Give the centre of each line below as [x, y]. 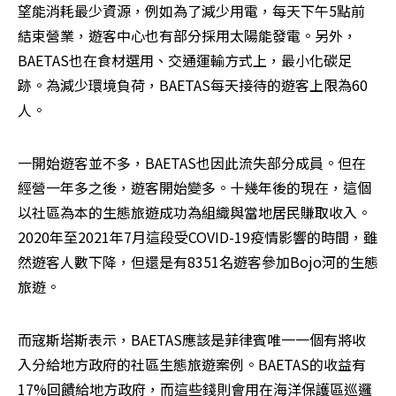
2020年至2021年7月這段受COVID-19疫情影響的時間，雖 [198, 236]
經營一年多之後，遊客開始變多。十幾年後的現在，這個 [194, 187]
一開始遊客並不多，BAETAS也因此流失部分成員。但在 [192, 162]
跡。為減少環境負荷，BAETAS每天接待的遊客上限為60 [193, 84]
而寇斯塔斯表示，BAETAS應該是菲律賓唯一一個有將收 [192, 339]
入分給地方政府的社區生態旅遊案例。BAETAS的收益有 [192, 364]
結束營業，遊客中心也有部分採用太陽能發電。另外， [187, 35]
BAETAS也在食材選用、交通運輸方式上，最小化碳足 [185, 60]
